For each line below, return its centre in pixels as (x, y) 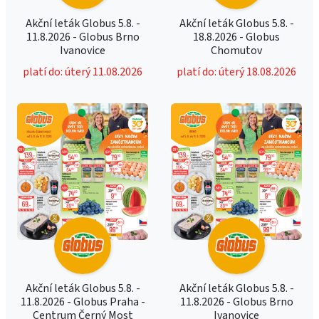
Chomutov (236, 51)
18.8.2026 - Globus (236, 37)
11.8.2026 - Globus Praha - (83, 302)
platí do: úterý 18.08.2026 (236, 72)
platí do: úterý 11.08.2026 (83, 72)
